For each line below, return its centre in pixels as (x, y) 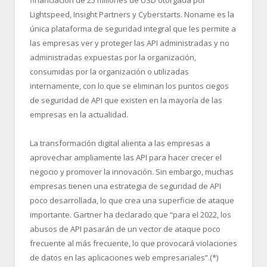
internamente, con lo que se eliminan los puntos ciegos (129, 86)
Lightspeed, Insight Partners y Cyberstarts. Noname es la (132, 15)
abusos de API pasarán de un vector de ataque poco (125, 229)
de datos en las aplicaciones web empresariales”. (120, 258)
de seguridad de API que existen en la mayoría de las (126, 100)
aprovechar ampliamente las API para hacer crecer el (126, 158)
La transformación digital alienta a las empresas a (120, 143)
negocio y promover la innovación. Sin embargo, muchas (132, 172)
